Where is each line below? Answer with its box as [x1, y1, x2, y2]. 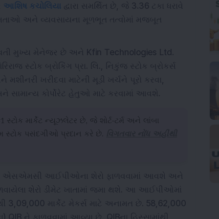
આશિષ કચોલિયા [3, 1, 61, 11]
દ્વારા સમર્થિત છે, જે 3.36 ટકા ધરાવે [61, 1, 183, 11]
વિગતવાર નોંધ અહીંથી [106, 131, 177, 138]
